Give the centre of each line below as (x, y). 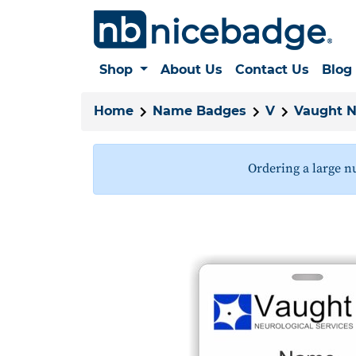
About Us (191, 70)
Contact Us (272, 70)
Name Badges (199, 111)
